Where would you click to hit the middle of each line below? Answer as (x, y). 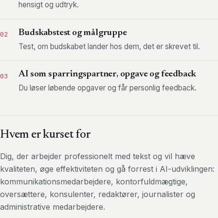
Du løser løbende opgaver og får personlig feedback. (108, 88)
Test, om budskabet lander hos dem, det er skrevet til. (109, 46)
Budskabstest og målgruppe (73, 33)
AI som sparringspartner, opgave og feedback (108, 74)
